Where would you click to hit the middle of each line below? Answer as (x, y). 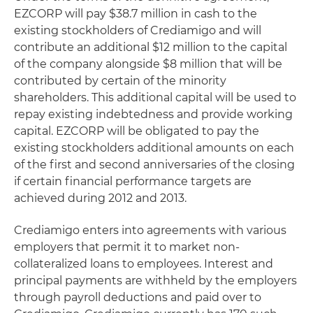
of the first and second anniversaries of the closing (154, 165)
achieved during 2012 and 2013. (100, 198)
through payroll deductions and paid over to (138, 297)
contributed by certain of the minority (120, 81)
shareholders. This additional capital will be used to (155, 97)
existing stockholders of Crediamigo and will (138, 30)
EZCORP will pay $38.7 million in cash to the (136, 14)
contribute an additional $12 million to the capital (151, 47)
